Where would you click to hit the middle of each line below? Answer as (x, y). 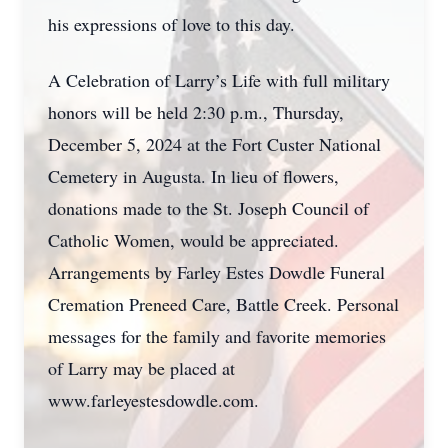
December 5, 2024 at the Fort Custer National (214, 144)
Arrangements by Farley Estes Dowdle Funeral (216, 272)
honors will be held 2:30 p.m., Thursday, (196, 112)
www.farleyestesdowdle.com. (153, 400)
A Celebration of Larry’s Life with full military (219, 80)
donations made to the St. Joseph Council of (208, 208)
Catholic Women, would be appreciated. (193, 240)
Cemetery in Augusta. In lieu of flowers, (193, 176)
